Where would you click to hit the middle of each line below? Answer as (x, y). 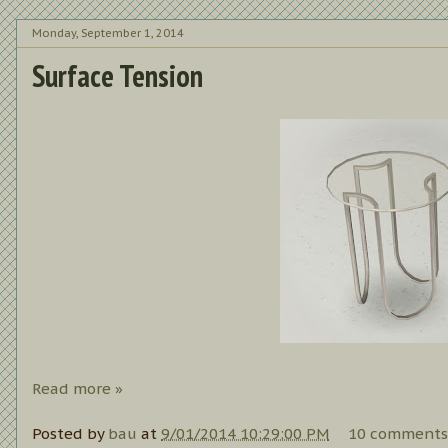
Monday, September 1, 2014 (108, 32)
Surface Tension (117, 76)
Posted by (70, 433)
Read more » (77, 389)
